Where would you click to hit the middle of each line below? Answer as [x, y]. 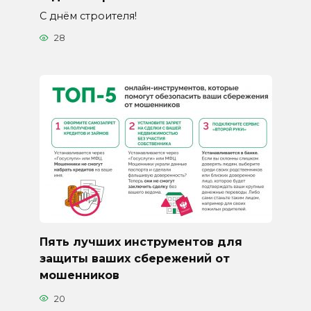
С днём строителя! [88, 16]
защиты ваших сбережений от [134, 259]
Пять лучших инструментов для [141, 242]
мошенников [79, 276]
